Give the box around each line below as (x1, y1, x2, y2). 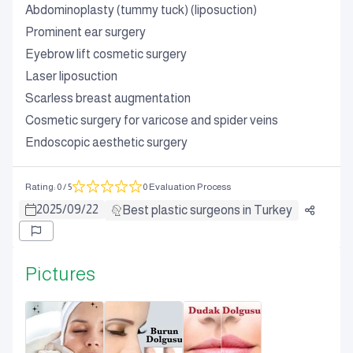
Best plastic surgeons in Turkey (122, 203, 292, 217)
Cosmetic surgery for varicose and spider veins (25, 113, 278, 127)
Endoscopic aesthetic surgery (25, 136, 188, 149)
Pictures (25, 263, 95, 284)
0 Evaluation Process (143, 181, 231, 192)
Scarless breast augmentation (25, 91, 191, 105)
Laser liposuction (25, 69, 117, 83)
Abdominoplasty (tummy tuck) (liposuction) (25, 3, 257, 17)
